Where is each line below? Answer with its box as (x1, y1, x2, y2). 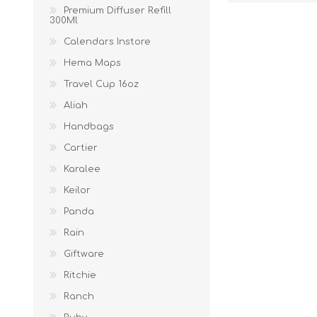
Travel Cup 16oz (64, 79, 139, 89)
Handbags (64, 122, 114, 132)
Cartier (64, 143, 98, 153)
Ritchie (64, 270, 96, 280)
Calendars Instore (64, 37, 151, 47)
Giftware (64, 249, 104, 259)
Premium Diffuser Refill (64, 6, 171, 16)
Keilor (64, 185, 91, 195)
